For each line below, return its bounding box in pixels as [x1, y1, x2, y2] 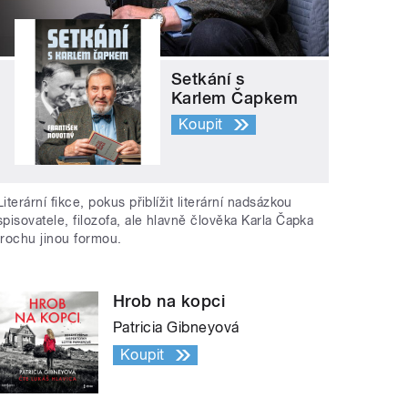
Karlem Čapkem [171, 88, 299, 108]
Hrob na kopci [113, 291, 226, 311]
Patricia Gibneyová [113, 318, 240, 336]
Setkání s [171, 69, 245, 89]
